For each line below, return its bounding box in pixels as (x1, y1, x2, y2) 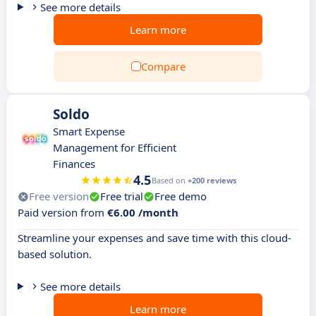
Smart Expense (53, 124, 125, 138)
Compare (140, 59, 186, 73)
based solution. (18, 247, 92, 261)
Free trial (100, 189, 143, 203)
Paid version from (18, 205, 107, 219)
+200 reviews (187, 175, 236, 186)
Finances (53, 157, 95, 171)
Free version (29, 189, 89, 203)
